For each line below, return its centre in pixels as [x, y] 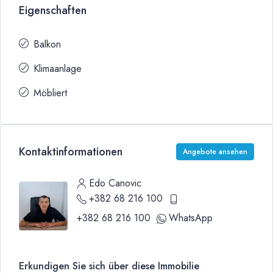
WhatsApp [191, 218]
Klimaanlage [58, 69]
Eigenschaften [53, 10]
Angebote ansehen [215, 152]
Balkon [47, 44]
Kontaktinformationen [71, 151]
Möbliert [50, 93]
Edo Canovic [115, 183]
